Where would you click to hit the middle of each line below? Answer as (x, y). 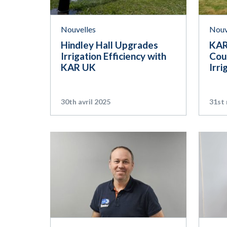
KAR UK (78, 67)
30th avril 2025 (86, 101)
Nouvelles (78, 29)
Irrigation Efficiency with (113, 56)
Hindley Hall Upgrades (109, 45)
